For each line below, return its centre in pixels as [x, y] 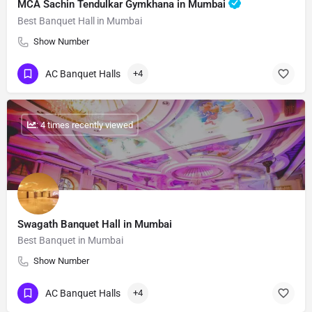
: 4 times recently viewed [84, 125]
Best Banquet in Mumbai [70, 241]
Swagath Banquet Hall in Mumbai [95, 225]
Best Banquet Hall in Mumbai [80, 21]
